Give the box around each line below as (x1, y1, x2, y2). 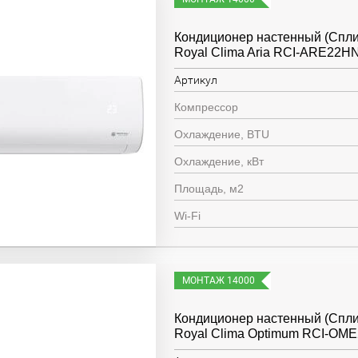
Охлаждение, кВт (174, 155, 265, 168)
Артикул (174, 74, 218, 86)
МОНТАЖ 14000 (182, 275, 256, 286)
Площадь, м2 (174, 182, 245, 195)
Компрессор (174, 101, 239, 113)
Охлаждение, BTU (174, 128, 270, 141)
